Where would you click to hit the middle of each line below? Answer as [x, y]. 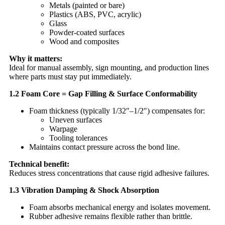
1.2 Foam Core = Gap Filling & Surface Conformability [103, 93]
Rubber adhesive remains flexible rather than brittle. [111, 216]
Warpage [63, 129]
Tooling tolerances [78, 138]
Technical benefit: [39, 164]
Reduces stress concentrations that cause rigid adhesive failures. [109, 173]
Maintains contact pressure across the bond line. [104, 147]
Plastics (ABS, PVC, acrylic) [95, 14]
